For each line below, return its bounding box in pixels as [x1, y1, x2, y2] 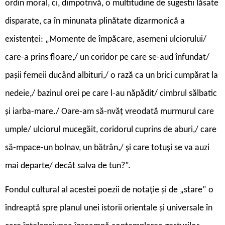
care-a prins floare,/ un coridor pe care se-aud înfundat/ [5, 52, 209, 62]
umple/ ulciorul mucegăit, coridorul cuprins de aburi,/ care [5, 125, 216, 135]
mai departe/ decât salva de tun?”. [5, 161, 131, 171]
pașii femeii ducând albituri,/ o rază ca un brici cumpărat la [5, 70, 218, 80]
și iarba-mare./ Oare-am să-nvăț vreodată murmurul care [5, 106, 214, 117]
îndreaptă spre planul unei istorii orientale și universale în [5, 203, 212, 213]
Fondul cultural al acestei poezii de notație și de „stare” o [5, 185, 213, 195]
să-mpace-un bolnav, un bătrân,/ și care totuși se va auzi [5, 143, 209, 153]
